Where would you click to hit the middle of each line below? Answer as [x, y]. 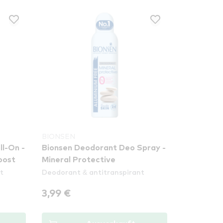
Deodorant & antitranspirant [93, 172]
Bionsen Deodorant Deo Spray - [104, 148]
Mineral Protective [79, 160]
